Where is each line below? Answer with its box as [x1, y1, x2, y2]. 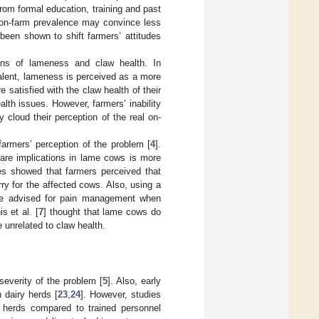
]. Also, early [107, 276, 162, 287]
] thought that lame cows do [43, 206, 162, 218]
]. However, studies [80, 289, 161, 300]
